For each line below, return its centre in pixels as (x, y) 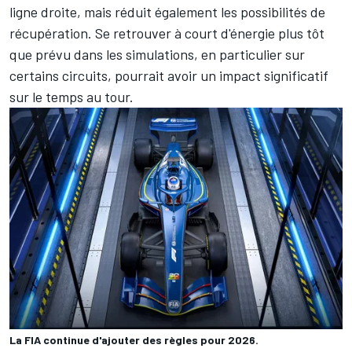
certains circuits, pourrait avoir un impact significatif (169, 75)
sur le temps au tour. (71, 97)
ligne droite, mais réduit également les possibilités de (167, 12)
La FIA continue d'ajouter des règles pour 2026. (134, 340)
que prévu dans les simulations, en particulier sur (157, 54)
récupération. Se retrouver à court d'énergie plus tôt (167, 33)
